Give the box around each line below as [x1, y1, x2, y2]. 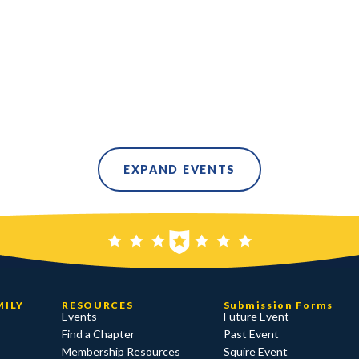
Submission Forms [223, 299, 333, 312]
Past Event [223, 327, 279, 341]
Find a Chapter [62, 327, 135, 341]
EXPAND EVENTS [123, 163, 236, 177]
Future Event [223, 309, 289, 324]
